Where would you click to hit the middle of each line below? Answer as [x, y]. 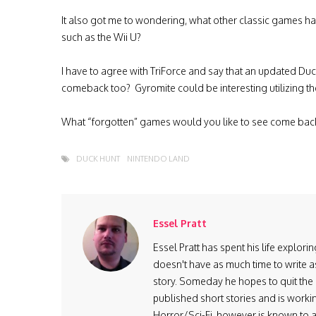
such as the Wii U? [101, 37]
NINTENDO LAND [158, 159]
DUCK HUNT [98, 159]
